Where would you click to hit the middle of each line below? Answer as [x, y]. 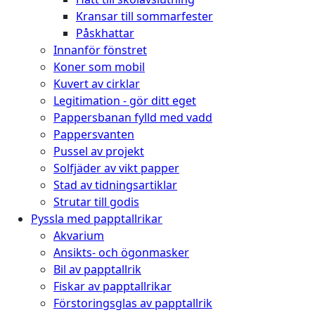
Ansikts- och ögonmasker [121, 252]
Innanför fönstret [100, 50]
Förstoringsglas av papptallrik [133, 303]
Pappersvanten [94, 134]
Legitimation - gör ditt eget [125, 100]
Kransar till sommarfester [144, 16]
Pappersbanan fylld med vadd [133, 117]
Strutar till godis [96, 201]
